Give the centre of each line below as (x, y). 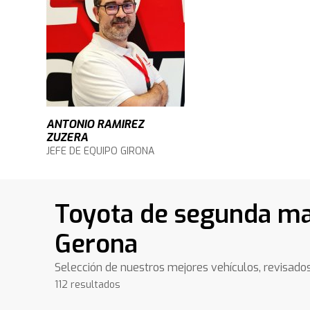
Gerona (97, 244)
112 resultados (88, 285)
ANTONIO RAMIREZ (95, 124)
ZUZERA (67, 137)
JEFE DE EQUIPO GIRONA (101, 151)
